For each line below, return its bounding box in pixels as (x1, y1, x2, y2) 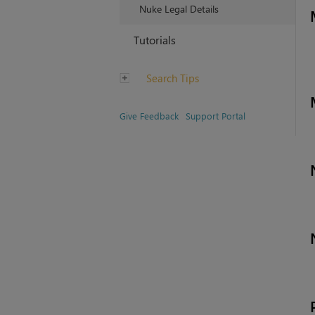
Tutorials (133, 32, 176, 48)
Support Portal (185, 110, 245, 122)
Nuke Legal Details (139, 2, 219, 16)
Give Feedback (119, 110, 179, 122)
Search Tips (143, 71, 199, 86)
